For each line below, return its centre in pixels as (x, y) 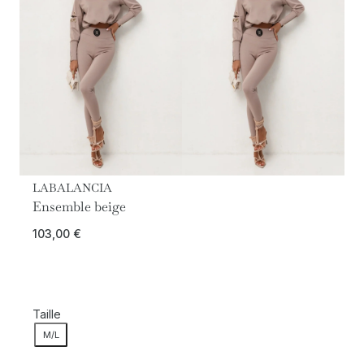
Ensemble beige (79, 206)
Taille (47, 314)
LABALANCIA (72, 188)
